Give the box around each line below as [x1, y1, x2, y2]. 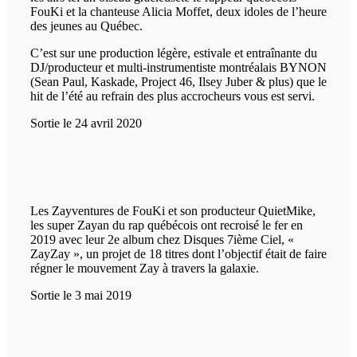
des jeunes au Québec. [30, 19, 143, 33]
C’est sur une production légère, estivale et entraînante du [30, 46, 317, 61]
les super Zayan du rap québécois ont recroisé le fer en [30, 218, 303, 233]
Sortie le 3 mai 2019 [30, 288, 131, 303]
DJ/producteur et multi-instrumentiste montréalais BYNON [30, 61, 327, 75]
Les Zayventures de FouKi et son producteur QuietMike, [30, 204, 316, 218]
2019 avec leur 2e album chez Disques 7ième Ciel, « [30, 233, 294, 247]
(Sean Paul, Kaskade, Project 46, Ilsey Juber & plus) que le [30, 75, 327, 89]
